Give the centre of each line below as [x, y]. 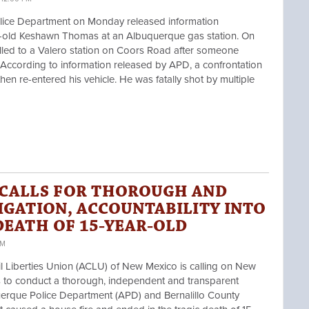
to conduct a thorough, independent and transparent [121, 281]
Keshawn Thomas [59, 36]
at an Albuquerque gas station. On [177, 36]
